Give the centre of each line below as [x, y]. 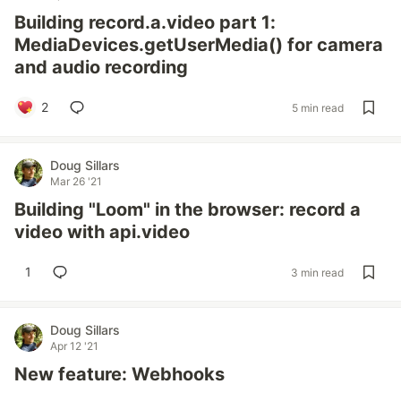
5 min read [318, 107]
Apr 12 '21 [74, 346]
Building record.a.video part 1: [145, 22]
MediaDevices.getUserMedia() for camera [199, 45]
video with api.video [102, 232]
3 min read [317, 272]
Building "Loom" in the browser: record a [188, 209]
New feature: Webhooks [119, 374]
